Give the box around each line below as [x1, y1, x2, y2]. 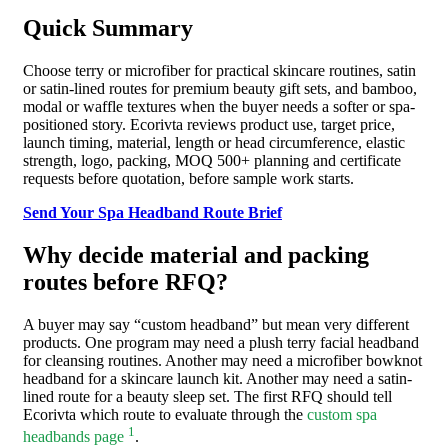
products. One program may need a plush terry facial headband [23, 333, 419, 351]
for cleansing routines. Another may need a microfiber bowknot [23, 351, 422, 369]
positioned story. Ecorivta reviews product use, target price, [23, 116, 395, 134]
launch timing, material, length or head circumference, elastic [23, 134, 405, 152]
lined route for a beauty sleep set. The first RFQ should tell [23, 387, 392, 405]
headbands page [23, 428, 124, 446]
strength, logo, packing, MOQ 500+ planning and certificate [23, 152, 401, 170]
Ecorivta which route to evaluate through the [23, 405, 307, 423]
